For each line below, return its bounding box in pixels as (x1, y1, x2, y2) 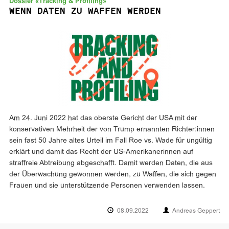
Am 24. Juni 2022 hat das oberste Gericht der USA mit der (9, 115, 197, 122)
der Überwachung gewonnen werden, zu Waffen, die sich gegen (9, 171, 216, 178)
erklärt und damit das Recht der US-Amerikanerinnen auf (9, 149, 193, 155)
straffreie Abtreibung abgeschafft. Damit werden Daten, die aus (9, 160, 213, 167)
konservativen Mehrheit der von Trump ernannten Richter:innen (9, 126, 215, 133)
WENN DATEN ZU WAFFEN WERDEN (9, 6, 161, 16)
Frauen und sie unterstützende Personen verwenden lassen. (9, 182, 205, 189)
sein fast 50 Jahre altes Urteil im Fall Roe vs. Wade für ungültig (9, 138, 212, 144)
